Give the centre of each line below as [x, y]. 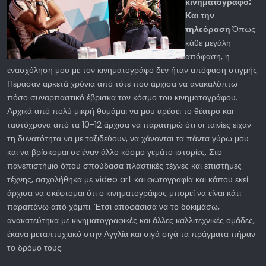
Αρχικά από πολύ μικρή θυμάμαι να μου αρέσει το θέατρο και [120, 111]
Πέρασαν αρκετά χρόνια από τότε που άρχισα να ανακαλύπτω [122, 83]
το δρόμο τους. [35, 247]
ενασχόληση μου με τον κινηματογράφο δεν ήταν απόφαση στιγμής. [133, 70]
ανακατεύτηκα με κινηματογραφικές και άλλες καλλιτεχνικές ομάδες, [131, 220]
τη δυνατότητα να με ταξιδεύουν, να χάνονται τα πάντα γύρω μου [128, 138]
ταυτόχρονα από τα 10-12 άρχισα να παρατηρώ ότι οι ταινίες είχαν [129, 124]
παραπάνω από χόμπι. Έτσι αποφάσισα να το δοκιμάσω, [113, 206]
